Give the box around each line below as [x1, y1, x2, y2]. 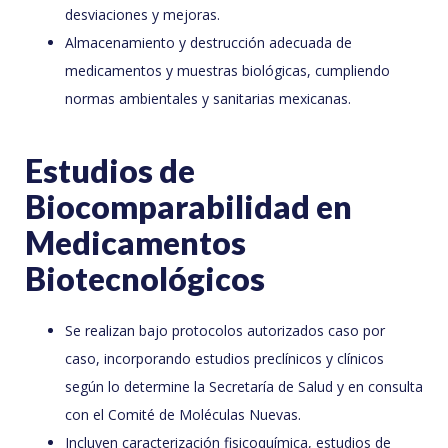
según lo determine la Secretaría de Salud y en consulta [65, 377, 423, 397]
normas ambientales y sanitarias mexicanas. [65, 89, 351, 109]
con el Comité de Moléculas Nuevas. [65, 405, 301, 425]
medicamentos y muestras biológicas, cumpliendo [65, 61, 390, 81]
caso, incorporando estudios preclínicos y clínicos [65, 349, 384, 369]
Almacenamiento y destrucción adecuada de [65, 33, 352, 53]
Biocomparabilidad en [25, 187, 352, 227]
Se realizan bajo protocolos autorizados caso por [65, 321, 385, 341]
